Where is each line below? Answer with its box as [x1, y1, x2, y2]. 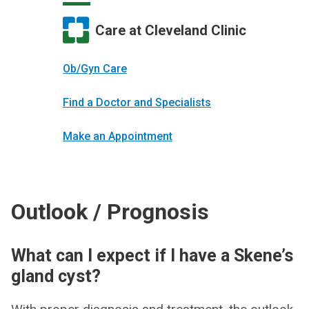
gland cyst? [11, 266, 101, 286]
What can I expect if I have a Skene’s [11, 246, 293, 266]
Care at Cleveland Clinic [95, 21, 246, 39]
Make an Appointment [63, 130, 172, 143]
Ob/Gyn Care [63, 62, 127, 75]
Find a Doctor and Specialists [63, 96, 211, 109]
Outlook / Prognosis [11, 199, 209, 225]
